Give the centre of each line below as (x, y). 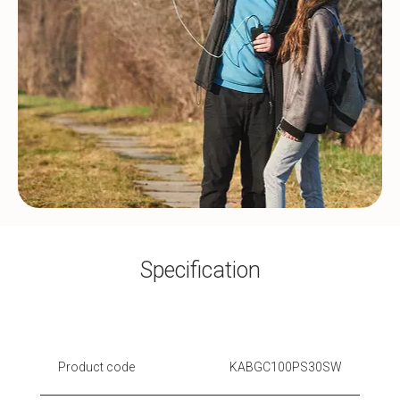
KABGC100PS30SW (286, 367)
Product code (96, 367)
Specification (200, 270)
